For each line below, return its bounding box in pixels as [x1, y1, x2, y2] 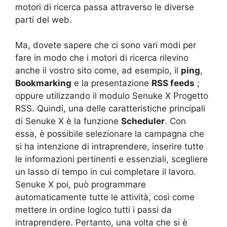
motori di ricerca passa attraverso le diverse [15, 2, 194, 12]
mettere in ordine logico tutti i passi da [15, 205, 172, 215]
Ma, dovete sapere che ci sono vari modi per [15, 40, 196, 50]
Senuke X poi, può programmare [15, 179, 146, 190]
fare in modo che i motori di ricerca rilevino [15, 53, 188, 63]
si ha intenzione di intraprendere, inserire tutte [15, 141, 204, 152]
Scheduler [121, 116, 165, 126]
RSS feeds [152, 78, 195, 88]
